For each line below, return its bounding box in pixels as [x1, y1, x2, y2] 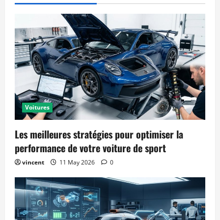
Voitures [25, 103, 50, 111]
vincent [22, 158, 44, 166]
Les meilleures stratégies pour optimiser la [15, 126, 183, 141]
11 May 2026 [58, 158, 96, 166]
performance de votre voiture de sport [15, 140, 166, 155]
